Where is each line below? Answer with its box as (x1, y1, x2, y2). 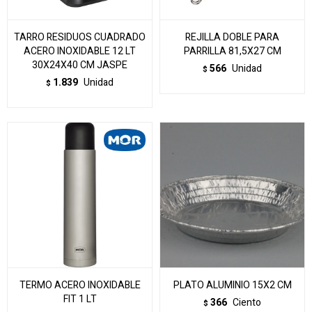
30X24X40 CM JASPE (32, 58, 127, 72)
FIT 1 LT (63, 292, 97, 306)
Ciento (233, 295, 261, 310)
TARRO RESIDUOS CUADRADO (14, 30, 146, 45)
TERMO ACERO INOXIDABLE (19, 278, 141, 292)
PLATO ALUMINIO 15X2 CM (173, 278, 292, 292)
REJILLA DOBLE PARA (185, 30, 279, 45)
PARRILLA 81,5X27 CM (183, 44, 281, 58)
